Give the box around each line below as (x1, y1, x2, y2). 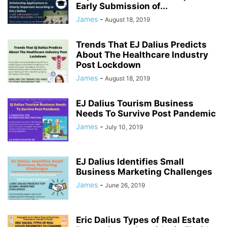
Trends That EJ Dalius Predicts (76, 40, 207, 50)
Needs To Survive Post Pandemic (76, 108, 216, 119)
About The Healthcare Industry (76, 50, 208, 60)
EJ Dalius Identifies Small (76, 157, 184, 167)
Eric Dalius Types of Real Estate (76, 215, 209, 225)
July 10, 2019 (105, 123, 143, 131)
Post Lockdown (76, 60, 141, 70)
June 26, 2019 (105, 181, 145, 189)
